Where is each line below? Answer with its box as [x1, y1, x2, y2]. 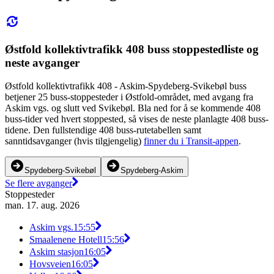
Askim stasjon [29, 246, 84, 257]
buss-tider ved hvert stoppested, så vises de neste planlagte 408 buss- [5, 114, 268, 125]
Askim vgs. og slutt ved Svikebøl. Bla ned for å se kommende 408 [5, 103, 261, 114]
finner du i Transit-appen [144, 136, 239, 147]
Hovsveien [29, 259, 71, 270]
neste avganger [5, 56, 80, 69]
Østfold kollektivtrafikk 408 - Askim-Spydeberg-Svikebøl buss [5, 81, 246, 92]
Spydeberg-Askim [120, 166, 183, 176]
